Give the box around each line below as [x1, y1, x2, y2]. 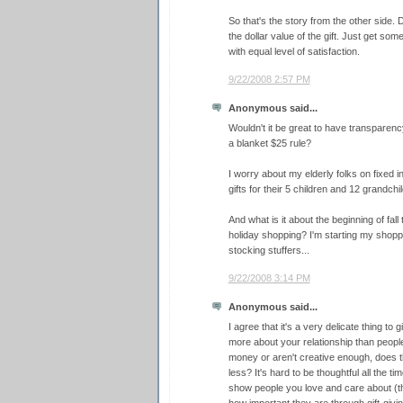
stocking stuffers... [228, 245, 309, 256]
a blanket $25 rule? [228, 138, 311, 149]
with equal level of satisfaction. [228, 46, 360, 58]
